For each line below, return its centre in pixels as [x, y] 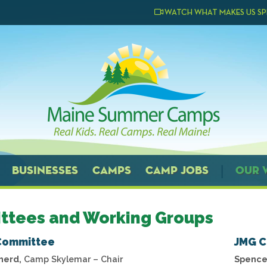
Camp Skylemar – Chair [72, 259]
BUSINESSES [45, 170]
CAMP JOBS [177, 170]
